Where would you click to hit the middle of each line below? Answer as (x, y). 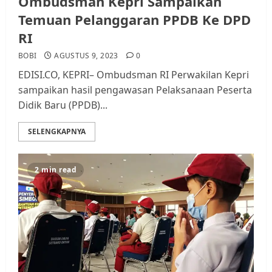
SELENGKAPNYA (57, 131)
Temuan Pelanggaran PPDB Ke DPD (134, 19)
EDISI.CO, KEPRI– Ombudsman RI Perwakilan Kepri (134, 74)
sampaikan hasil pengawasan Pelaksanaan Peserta (135, 90)
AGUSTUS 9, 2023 (86, 55)
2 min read (56, 169)
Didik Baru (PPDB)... (63, 105)
